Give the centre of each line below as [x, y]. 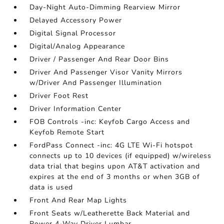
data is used [51, 187]
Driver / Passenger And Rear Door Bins [99, 59]
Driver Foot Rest [59, 96]
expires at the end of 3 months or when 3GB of [115, 177]
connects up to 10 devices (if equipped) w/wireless [121, 156]
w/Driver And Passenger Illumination [96, 83]
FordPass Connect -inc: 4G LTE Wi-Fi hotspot [111, 145]
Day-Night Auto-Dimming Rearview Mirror [105, 7]
